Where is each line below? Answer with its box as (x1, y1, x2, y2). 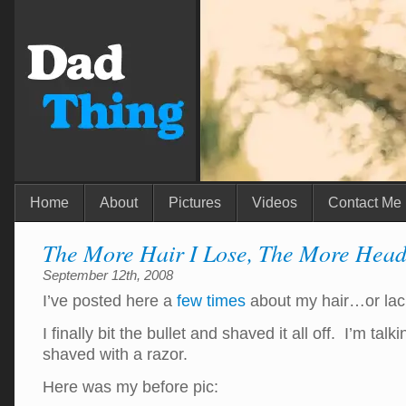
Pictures (169, 195, 221, 210)
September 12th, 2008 (43, 267, 173, 283)
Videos (252, 195, 297, 210)
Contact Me (328, 195, 401, 210)
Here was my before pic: (43, 378, 223, 396)
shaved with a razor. (43, 345, 188, 363)
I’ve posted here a (43, 292, 177, 310)
